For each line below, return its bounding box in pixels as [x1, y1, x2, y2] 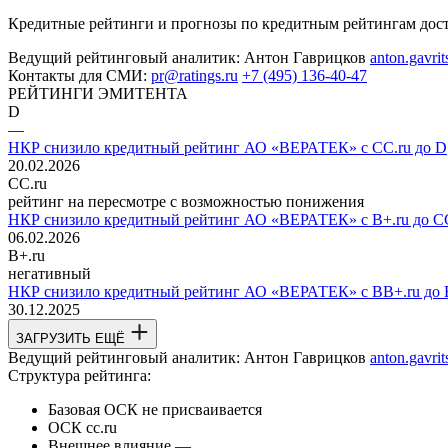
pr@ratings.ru [151, 66, 238, 84]
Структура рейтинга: [8, 366, 151, 384]
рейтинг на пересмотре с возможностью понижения [8, 192, 364, 210]
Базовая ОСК [48, 400, 138, 418]
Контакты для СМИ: [8, 66, 147, 84]
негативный [8, 264, 91, 282]
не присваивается [142, 400, 262, 418]
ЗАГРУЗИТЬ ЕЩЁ [16, 330, 125, 346]
